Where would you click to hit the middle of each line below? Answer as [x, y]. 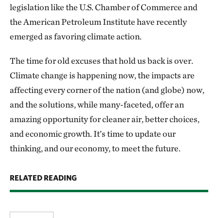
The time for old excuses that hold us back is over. [101, 61]
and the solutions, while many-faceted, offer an [97, 104]
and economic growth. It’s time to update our [93, 134]
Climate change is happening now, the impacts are [102, 75]
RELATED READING [43, 178]
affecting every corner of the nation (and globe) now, [107, 90]
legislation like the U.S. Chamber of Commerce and [104, 7]
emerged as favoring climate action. [76, 36]
